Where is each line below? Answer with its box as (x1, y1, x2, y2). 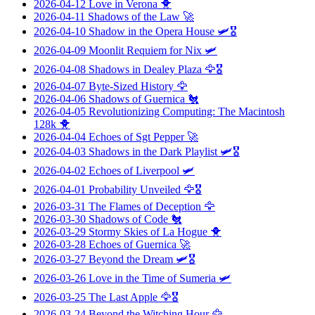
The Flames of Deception (89, 200, 201, 212)
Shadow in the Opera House (89, 25, 214, 37)
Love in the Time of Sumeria (89, 271, 216, 284)
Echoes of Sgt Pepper (89, 130, 184, 143)
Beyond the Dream (89, 252, 173, 265)
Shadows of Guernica (89, 92, 185, 105)
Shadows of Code (89, 212, 168, 225)
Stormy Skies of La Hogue (89, 225, 207, 238)
